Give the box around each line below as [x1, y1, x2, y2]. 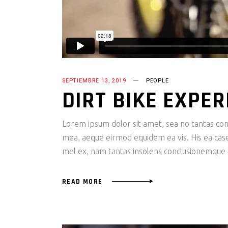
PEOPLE [146, 76, 169, 85]
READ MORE [62, 177, 103, 186]
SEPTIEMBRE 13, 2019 [62, 76, 126, 85]
